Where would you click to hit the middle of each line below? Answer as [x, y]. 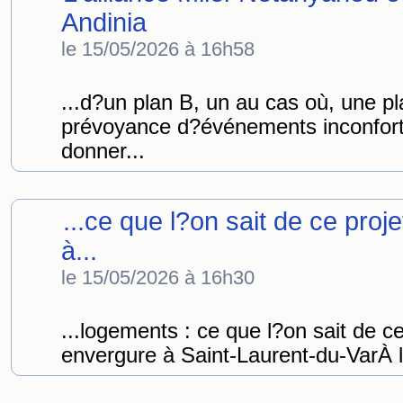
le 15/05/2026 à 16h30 [158, 278]
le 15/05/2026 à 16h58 [158, 49]
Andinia [104, 22]
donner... [103, 151]
